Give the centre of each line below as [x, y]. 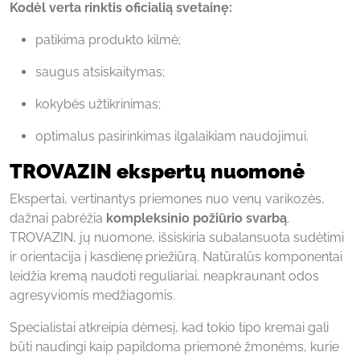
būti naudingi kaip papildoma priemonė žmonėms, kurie [174, 346]
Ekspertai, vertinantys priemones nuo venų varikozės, [167, 198]
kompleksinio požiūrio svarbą [196, 218]
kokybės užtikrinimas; [98, 104]
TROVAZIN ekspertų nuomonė [157, 171]
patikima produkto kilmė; [108, 39]
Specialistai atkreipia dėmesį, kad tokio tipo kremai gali [169, 327]
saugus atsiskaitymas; [100, 72]
